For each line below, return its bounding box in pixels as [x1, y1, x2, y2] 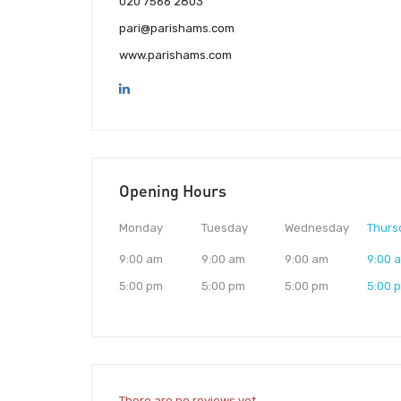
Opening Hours [119, 181, 226, 201]
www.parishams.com [119, 48, 232, 63]
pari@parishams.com [119, 21, 235, 36]
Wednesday [284, 221, 349, 235]
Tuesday [201, 221, 249, 235]
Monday [119, 221, 163, 235]
